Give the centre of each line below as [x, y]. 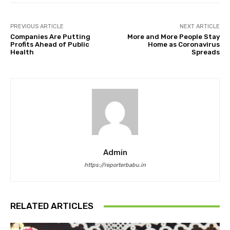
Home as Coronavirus [184, 45]
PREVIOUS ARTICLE [37, 27]
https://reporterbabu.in [115, 165]
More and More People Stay [173, 37]
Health [22, 52]
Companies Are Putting [50, 37]
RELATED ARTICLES [52, 206]
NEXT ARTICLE [199, 27]
